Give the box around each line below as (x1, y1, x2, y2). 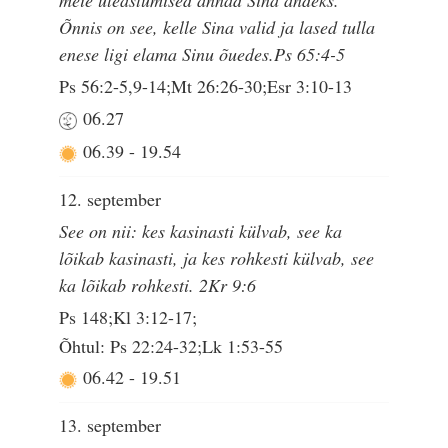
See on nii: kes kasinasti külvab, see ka (59, 218, 343, 243)
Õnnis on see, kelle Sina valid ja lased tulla (59, 14, 376, 39)
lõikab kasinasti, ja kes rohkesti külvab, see (59, 245, 375, 270)
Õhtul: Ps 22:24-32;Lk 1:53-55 (59, 334, 284, 359)
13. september (59, 412, 162, 437)
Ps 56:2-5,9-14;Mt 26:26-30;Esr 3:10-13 (59, 74, 353, 99)
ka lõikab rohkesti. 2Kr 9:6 (59, 272, 257, 297)
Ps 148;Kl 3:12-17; (59, 305, 198, 330)
